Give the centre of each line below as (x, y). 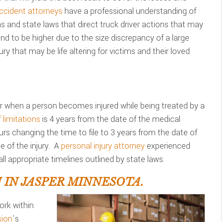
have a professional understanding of (129, 11)
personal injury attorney (103, 146)
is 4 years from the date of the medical (110, 119)
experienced (167, 146)
